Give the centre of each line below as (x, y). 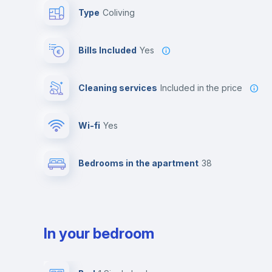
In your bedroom (99, 233)
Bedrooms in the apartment (138, 163)
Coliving (122, 12)
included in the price (202, 88)
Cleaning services (118, 88)
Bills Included (107, 50)
